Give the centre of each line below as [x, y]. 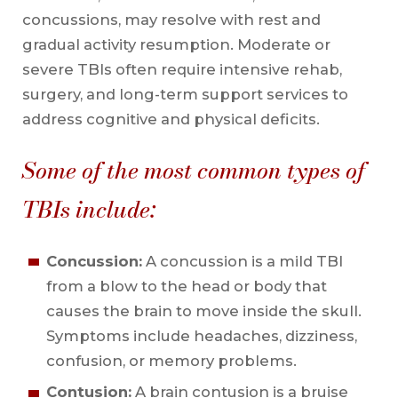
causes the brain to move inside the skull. [203, 311]
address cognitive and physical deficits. [171, 119]
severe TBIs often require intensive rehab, [182, 69]
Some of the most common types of [193, 170]
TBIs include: [88, 209]
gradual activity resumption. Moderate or [176, 44]
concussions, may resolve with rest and [171, 19]
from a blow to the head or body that [186, 287]
